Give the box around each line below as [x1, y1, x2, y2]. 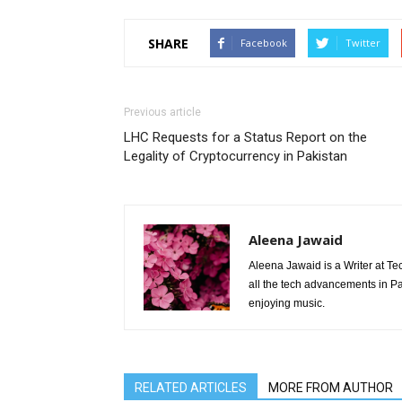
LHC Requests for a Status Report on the [124, 129, 367, 145]
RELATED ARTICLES [135, 380, 247, 395]
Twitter [345, 36, 380, 49]
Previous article [124, 106, 201, 118]
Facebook [240, 36, 287, 49]
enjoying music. [249, 297, 325, 310]
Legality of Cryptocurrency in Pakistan [124, 148, 347, 164]
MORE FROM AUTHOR [268, 380, 393, 395]
